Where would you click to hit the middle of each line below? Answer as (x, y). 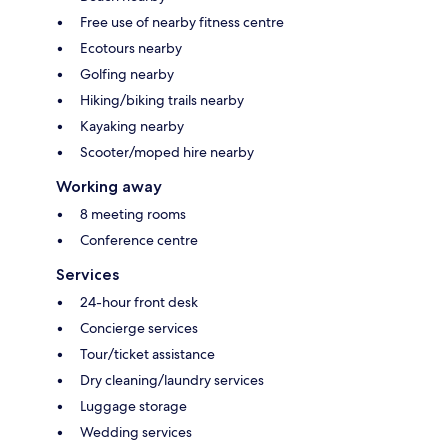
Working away (109, 186)
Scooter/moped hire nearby (167, 151)
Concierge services (139, 327)
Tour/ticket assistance (147, 353)
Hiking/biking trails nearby (162, 99)
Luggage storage (133, 405)
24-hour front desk (139, 301)
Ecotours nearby (131, 47)
